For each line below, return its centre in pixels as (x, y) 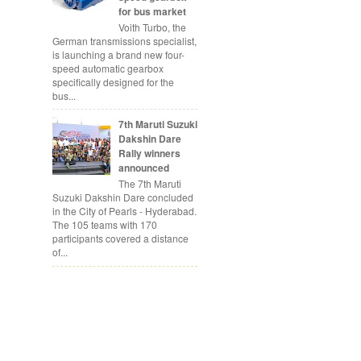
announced (143, 167)
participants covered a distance (120, 239)
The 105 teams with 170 (105, 225)
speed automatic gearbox (108, 68)
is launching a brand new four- (118, 54)
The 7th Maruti (149, 184)
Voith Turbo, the (152, 27)
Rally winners (149, 153)
